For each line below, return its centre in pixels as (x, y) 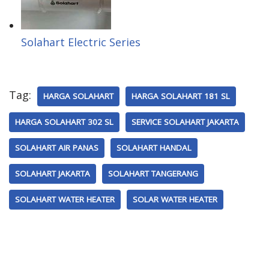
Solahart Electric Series (81, 42)
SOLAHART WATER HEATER (65, 199)
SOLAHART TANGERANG (153, 173)
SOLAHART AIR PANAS (57, 147)
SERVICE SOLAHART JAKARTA (185, 122)
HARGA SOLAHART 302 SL (64, 122)
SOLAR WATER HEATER (175, 199)
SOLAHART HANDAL (154, 147)
